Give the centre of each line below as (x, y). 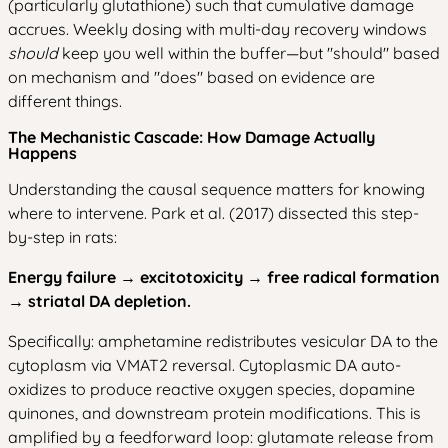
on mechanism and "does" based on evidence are (191, 76)
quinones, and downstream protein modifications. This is (214, 412)
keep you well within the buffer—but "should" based (249, 52)
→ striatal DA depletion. (99, 300)
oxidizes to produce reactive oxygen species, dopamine (211, 388)
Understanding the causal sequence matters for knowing (216, 188)
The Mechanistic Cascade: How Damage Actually (191, 136)
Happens (42, 152)
